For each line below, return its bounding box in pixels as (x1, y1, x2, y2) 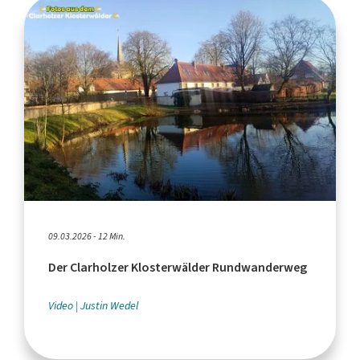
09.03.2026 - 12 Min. (48, 229, 125, 243)
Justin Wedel (80, 297, 138, 313)
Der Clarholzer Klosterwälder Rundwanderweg (48, 258, 307, 276)
